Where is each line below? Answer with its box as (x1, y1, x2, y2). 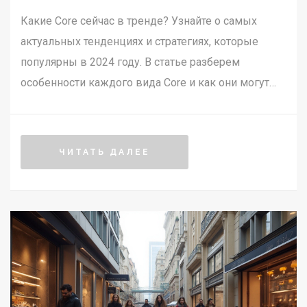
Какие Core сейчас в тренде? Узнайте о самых (21, 14, 257, 28)
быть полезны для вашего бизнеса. (21, 97, 204, 110)
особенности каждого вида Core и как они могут (21, 76, 269, 90)
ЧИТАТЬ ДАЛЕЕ (59, 147, 150, 158)
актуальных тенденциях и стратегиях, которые (21, 35, 258, 49)
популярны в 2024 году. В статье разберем (21, 56, 240, 69)
